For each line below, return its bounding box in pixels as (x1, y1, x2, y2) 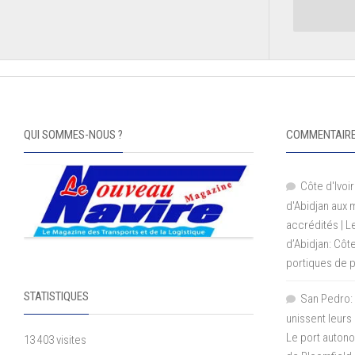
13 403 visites (24, 333, 86, 348)
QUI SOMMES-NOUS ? (24, 127, 123, 142)
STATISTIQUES (24, 289, 89, 304)
